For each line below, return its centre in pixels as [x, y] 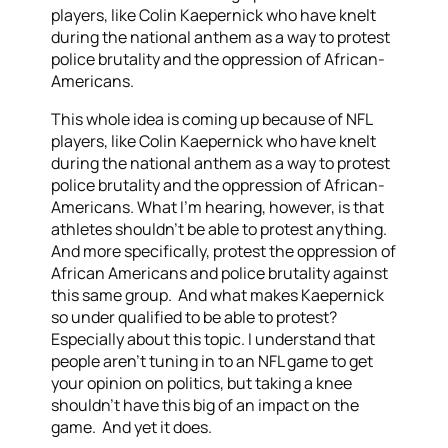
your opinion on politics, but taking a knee [202, 383]
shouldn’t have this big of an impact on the [205, 405]
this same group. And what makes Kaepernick [218, 295]
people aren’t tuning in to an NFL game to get [212, 361]
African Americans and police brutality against [220, 273]
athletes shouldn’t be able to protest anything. [221, 229]
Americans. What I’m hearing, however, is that [218, 207]
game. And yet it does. [132, 427]
